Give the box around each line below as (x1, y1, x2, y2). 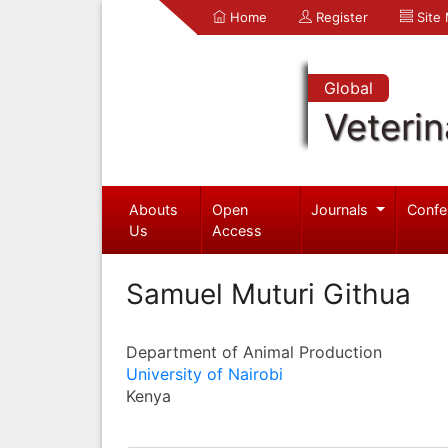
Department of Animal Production (126, 341, 382, 362)
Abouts (128, 200, 178, 218)
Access (212, 221, 263, 239)
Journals (311, 200, 373, 218)
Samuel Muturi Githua (126, 276, 411, 311)
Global (323, 78, 373, 98)
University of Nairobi (126, 363, 283, 384)
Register (312, 9, 368, 25)
